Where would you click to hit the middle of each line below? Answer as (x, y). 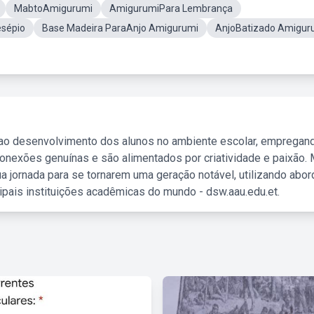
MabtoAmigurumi (53, 8)
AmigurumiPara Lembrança (171, 8)
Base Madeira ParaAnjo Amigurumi (120, 28)
